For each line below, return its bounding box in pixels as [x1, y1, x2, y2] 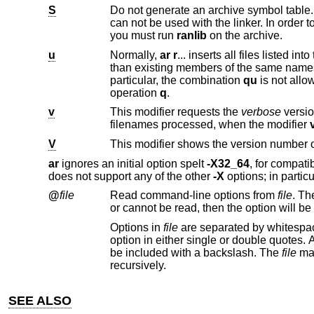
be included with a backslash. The [125, 246, 282, 259]
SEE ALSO [8, 293, 72, 308]
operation [109, 86, 160, 99]
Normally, [109, 48, 160, 61]
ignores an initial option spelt [58, 157, 207, 170]
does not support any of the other [48, 170, 213, 182]
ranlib [176, 29, 207, 42]
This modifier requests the [109, 106, 241, 118]
